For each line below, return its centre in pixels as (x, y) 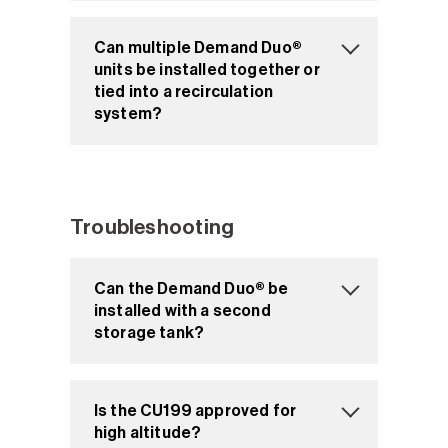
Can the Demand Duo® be (191, 288)
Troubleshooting (152, 227)
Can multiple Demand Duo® (198, 47)
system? (128, 113)
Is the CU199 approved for (195, 410)
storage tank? (149, 332)
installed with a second (182, 310)
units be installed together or (207, 69)
